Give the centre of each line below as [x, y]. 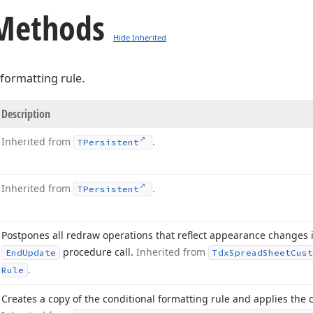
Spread [246, 253]
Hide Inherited [140, 37]
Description [26, 114]
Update [39, 253]
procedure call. [98, 252]
